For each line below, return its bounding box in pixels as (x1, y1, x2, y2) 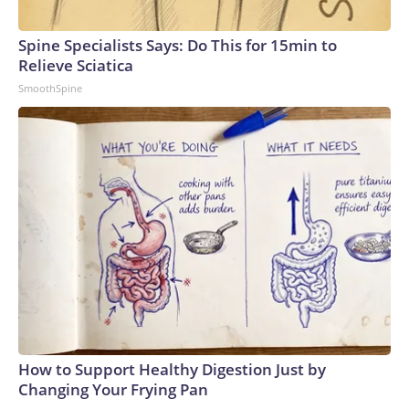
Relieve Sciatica (18, 55, 133, 76)
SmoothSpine (18, 81, 82, 95)
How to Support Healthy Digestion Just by (18, 359, 326, 380)
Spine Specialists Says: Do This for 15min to (18, 35, 337, 56)
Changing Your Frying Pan (18, 379, 208, 400)
